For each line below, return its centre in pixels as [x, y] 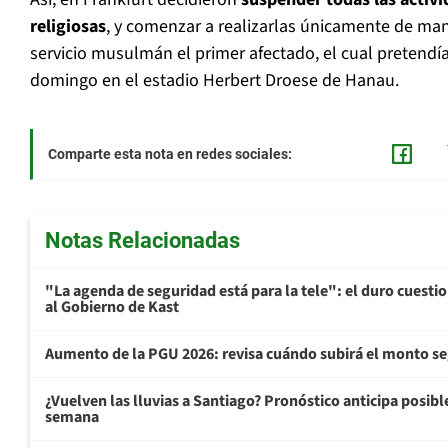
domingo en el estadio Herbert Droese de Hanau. [214, 81]
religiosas [68, 27]
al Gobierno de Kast [112, 307]
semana [72, 417]
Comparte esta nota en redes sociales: [170, 154]
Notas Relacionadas [142, 241]
